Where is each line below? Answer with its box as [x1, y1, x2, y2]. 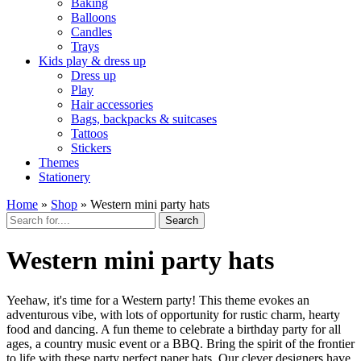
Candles [71, 24, 112, 39]
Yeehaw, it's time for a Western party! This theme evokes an [6, 293, 309, 307]
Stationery [39, 169, 90, 184]
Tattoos [71, 126, 108, 140]
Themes [39, 155, 79, 169]
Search [165, 214, 198, 226]
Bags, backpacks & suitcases [71, 111, 217, 126]
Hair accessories [71, 97, 153, 111]
